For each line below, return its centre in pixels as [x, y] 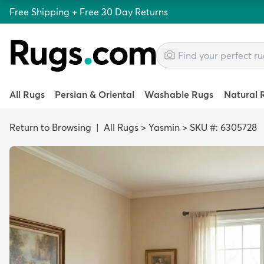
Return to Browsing [50, 127]
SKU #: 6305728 [223, 127]
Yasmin [164, 127]
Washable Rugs [179, 94]
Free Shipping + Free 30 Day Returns [89, 12]
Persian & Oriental [95, 94]
